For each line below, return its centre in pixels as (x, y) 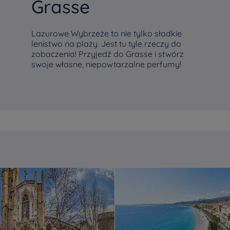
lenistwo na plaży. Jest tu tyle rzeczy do (106, 44)
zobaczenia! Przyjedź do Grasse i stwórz (108, 54)
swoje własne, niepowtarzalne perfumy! (106, 64)
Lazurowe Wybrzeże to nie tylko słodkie (107, 33)
